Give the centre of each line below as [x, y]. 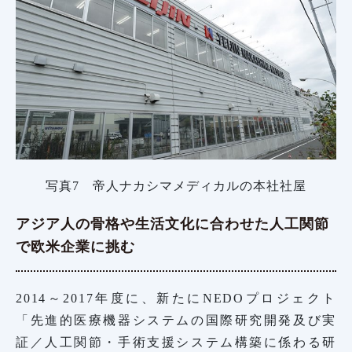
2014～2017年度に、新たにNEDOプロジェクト [176, 298]
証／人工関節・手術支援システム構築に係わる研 [176, 342]
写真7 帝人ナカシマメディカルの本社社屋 [176, 185]
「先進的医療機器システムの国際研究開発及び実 [176, 320]
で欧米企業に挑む [75, 246]
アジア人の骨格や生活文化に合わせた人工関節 [172, 224]
